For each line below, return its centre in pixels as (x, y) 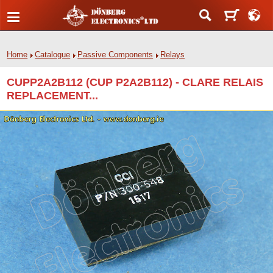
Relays (173, 55)
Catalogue (53, 55)
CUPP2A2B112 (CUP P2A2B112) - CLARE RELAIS (135, 82)
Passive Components (115, 55)
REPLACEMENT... (53, 95)
